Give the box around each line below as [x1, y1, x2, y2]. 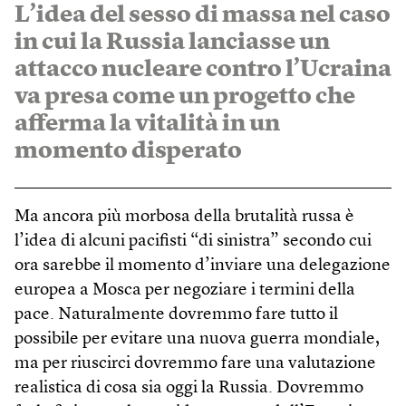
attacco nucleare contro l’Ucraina [14, 57, 391, 82]
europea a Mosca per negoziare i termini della [14, 281, 355, 299]
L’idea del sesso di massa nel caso [14, 3, 391, 27]
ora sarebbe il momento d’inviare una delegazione [14, 256, 391, 275]
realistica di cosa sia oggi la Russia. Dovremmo [14, 379, 363, 397]
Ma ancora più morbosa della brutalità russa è [14, 208, 354, 226]
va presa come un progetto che [14, 84, 355, 109]
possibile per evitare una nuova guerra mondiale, [14, 330, 380, 348]
